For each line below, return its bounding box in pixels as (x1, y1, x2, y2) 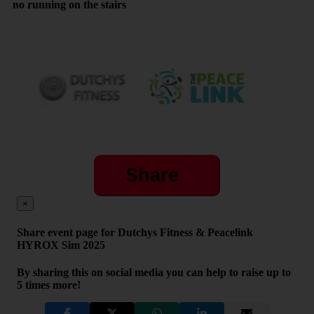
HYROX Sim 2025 (17, 238, 105, 251)
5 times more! (17, 278, 81, 291)
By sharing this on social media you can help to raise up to (17, 266, 291, 278)
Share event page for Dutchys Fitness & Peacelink (17, 226, 253, 238)
